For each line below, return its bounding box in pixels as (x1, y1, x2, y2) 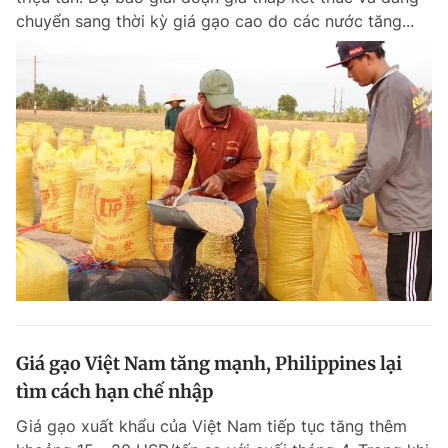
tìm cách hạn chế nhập (16, 380, 213, 403)
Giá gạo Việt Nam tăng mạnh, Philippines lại (16, 352, 402, 375)
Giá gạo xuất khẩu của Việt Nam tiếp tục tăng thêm (16, 416, 407, 436)
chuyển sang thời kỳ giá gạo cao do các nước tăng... (16, 11, 414, 31)
